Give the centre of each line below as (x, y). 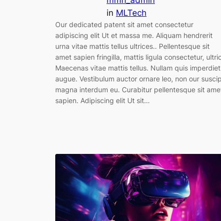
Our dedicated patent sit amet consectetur (124, 25)
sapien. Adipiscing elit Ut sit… (103, 101)
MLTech (131, 13)
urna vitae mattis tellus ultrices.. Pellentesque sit (132, 46)
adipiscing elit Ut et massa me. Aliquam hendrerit (134, 36)
